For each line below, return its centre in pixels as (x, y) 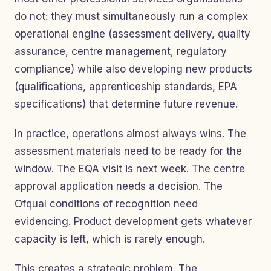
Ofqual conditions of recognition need (106, 204)
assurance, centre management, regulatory (121, 51)
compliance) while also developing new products (133, 69)
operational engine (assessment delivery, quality (132, 34)
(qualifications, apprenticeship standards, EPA (126, 87)
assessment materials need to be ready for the (128, 151)
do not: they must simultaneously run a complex (131, 16)
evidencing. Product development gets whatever (133, 221)
